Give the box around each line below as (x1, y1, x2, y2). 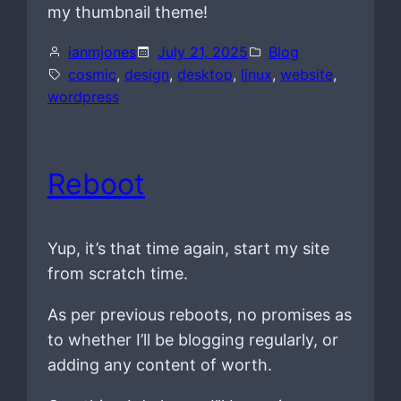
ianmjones (68, 42, 137, 61)
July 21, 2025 (157, 42, 248, 61)
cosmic (68, 64, 117, 83)
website (280, 64, 334, 83)
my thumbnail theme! (47, 2, 208, 21)
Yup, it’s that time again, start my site (47, 239, 329, 259)
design (124, 64, 170, 83)
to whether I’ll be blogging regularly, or (47, 330, 338, 350)
